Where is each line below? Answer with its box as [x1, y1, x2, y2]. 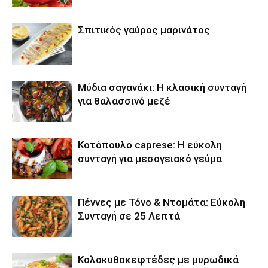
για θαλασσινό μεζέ [78, 95, 170, 107]
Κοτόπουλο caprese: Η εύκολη [78, 139, 222, 151]
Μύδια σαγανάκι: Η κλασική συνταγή [78, 81, 246, 93]
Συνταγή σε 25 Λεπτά [78, 210, 180, 222]
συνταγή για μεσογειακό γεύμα [78, 153, 222, 165]
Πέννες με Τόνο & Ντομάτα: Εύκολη [78, 196, 245, 208]
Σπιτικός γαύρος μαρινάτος [78, 24, 210, 36]
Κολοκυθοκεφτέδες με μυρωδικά [78, 254, 239, 266]
